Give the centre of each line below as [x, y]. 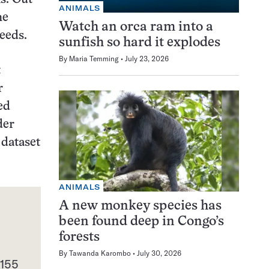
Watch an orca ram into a [136, 28]
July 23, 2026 [147, 59]
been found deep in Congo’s [141, 222]
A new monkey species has [140, 207]
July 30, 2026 [159, 253]
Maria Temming [94, 59]
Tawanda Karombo [100, 253]
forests [79, 238]
